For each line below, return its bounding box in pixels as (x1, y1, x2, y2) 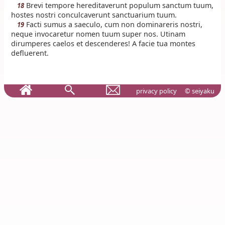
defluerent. (11, 48, 49, 58)
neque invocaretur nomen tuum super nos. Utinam (11, 29, 186, 39)
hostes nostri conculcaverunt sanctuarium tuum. (11, 10, 177, 20)
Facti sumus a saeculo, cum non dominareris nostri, (24, 20, 203, 30)
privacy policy (136, 86, 177, 96)
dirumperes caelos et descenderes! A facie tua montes (11, 39, 196, 49)
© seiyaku (184, 86, 214, 96)
